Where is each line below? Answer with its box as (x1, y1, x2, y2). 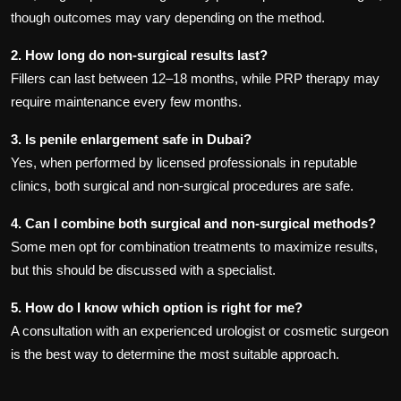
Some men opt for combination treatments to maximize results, (11, 238, 378, 254)
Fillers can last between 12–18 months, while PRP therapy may (11, 70, 380, 86)
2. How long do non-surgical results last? (11, 47, 268, 63)
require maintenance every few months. (11, 93, 242, 109)
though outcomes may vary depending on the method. (11, 9, 325, 25)
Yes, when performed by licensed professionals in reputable (11, 154, 357, 170)
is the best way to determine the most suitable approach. (11, 346, 339, 362)
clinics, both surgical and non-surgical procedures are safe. (11, 177, 354, 193)
